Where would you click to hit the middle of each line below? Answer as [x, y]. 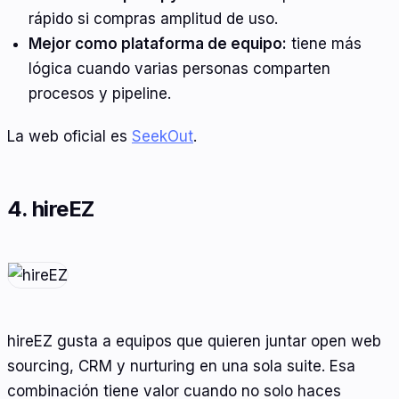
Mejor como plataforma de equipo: [157, 44]
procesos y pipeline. [99, 94]
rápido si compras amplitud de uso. [153, 19]
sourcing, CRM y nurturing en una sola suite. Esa [181, 366]
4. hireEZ [51, 209]
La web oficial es [69, 137]
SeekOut [163, 137]
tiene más [324, 44]
